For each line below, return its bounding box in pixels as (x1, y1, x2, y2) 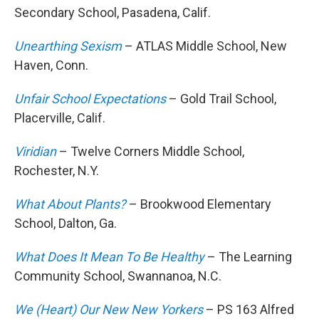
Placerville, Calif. (14, 110, 105, 126)
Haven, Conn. (14, 58, 88, 73)
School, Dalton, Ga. (14, 216, 117, 231)
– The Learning (207, 249, 292, 265)
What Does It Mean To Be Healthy (14, 249, 204, 265)
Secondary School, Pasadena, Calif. (14, 5, 211, 21)
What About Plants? (14, 197, 126, 212)
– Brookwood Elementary (126, 197, 271, 212)
